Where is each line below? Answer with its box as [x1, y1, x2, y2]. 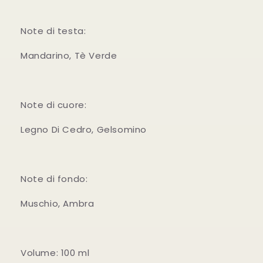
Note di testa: [21, 25, 86, 37]
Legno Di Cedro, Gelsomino [21, 123, 147, 136]
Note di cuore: [21, 99, 87, 111]
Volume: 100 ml [21, 247, 90, 259]
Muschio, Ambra [21, 197, 95, 210]
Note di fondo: [21, 173, 88, 185]
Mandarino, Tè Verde [21, 49, 117, 62]
